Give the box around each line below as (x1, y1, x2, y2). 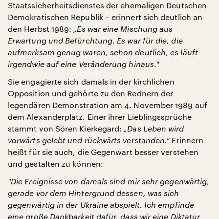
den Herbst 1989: (8, 24, 74, 33)
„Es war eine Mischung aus (73, 24, 173, 33)
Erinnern (170, 135, 204, 145)
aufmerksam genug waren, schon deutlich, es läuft (8, 47, 198, 57)
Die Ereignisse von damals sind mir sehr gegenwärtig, (11, 176, 210, 186)
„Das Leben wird (124, 124, 184, 133)
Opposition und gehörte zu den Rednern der (8, 88, 174, 98)
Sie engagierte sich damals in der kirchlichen (8, 77, 175, 86)
